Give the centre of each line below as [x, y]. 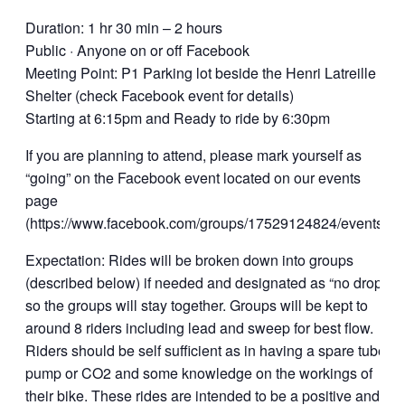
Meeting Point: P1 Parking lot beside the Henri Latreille [201, 73]
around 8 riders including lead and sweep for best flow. [199, 328]
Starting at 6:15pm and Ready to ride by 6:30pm [178, 118]
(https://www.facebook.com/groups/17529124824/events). [208, 223]
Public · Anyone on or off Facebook [137, 50]
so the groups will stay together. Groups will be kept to [197, 305]
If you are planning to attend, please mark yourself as [193, 155]
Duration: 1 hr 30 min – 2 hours [124, 28]
